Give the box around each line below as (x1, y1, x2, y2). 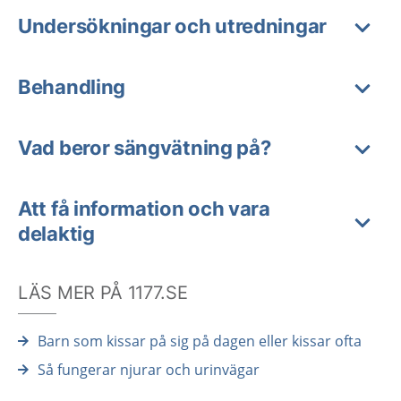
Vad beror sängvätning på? (18, 136, 271, 159)
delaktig (18, 222, 95, 245)
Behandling (18, 75, 125, 98)
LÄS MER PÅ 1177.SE (18, 282, 188, 303)
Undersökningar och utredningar (18, 14, 327, 38)
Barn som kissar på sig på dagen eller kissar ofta (38, 331, 362, 351)
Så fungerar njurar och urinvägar (38, 360, 260, 380)
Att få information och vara (18, 197, 270, 220)
